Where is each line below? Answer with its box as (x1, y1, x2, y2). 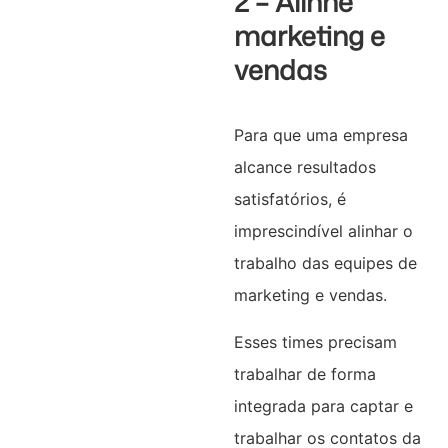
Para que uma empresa (233, 125, 408, 146)
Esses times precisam (233, 331, 397, 352)
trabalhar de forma (233, 363, 376, 384)
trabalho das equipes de (233, 253, 417, 274)
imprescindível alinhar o (233, 221, 413, 242)
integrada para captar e (233, 395, 413, 416)
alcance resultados (233, 157, 376, 178)
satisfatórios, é (233, 189, 346, 210)
